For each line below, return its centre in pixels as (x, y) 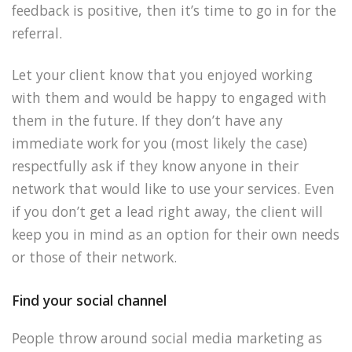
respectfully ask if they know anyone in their (155, 165)
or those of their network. (94, 257)
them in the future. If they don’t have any (147, 120)
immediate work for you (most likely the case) (159, 143)
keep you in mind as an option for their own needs (176, 234)
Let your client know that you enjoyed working (162, 74)
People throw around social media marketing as (167, 337)
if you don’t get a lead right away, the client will (167, 211)
